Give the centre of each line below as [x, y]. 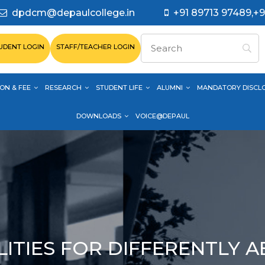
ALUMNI [170, 88]
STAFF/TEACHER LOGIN [96, 47]
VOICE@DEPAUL [162, 116]
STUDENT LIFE [119, 88]
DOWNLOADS [98, 116]
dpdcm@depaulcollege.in [73, 13]
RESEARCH [63, 88]
